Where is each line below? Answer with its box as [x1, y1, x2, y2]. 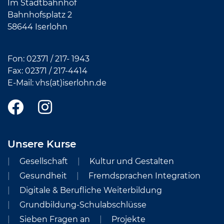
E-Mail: [7, 78, 35, 87]
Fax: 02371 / [7, 66, 53, 75]
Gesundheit [19, 171, 67, 180]
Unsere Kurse [7, 138, 76, 150]
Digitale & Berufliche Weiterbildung [19, 185, 162, 195]
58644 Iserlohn [7, 22, 67, 31]
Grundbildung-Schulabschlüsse [19, 200, 146, 209]
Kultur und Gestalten [89, 156, 174, 166]
